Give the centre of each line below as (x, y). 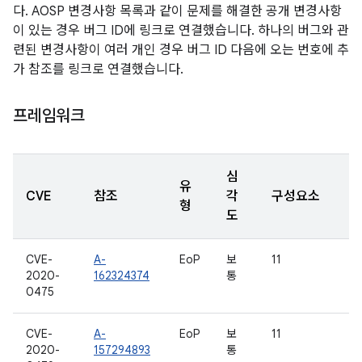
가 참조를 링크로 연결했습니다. (98, 69)
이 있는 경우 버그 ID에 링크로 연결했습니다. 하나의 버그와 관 (181, 31)
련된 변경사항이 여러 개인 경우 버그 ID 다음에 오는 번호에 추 (181, 50)
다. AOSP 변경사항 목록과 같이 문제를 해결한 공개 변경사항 (177, 11)
